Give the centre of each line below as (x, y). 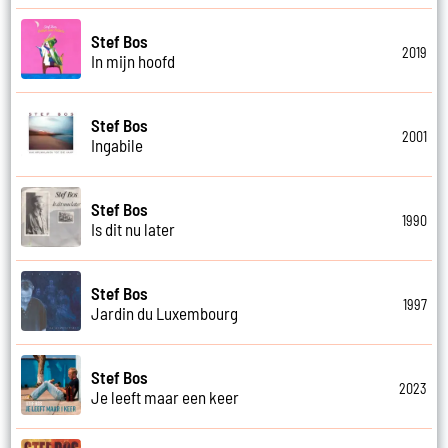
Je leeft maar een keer (165, 396)
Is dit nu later (133, 228)
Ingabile (117, 144)
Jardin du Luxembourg (165, 312)
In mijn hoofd (133, 60)
